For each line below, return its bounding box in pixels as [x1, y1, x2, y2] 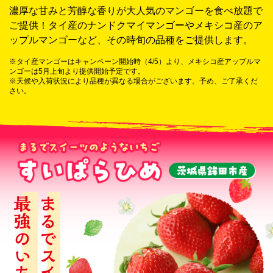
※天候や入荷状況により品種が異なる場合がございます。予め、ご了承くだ [9, 76, 258, 85]
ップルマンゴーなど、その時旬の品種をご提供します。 [9, 34, 253, 45]
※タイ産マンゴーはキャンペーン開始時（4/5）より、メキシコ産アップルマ [9, 57, 261, 66]
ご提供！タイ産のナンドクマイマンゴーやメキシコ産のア [9, 19, 263, 30]
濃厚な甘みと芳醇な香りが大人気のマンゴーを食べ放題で [9, 5, 263, 16]
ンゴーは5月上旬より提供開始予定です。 [9, 66, 145, 76]
